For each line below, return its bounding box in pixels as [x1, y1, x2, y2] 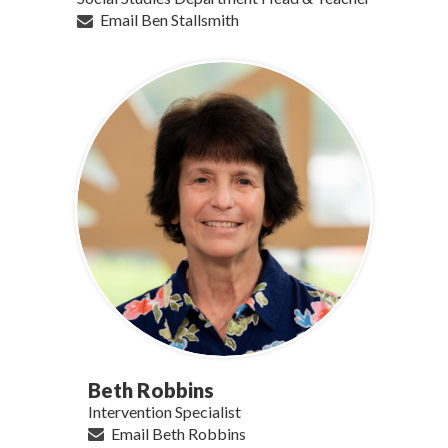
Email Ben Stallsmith [100, 10, 240, 30]
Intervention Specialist [87, 401, 241, 421]
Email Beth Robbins [110, 423, 246, 443]
